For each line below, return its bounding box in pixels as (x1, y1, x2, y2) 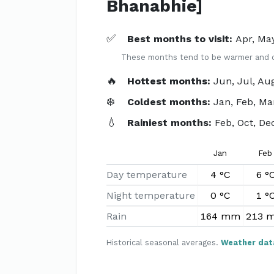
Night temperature (106, 190, 195, 201)
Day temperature (106, 169, 187, 180)
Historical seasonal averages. (106, 238, 221, 247)
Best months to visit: (127, 33, 236, 45)
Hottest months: (127, 75, 214, 87)
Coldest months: (127, 96, 214, 108)
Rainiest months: (127, 117, 215, 128)
